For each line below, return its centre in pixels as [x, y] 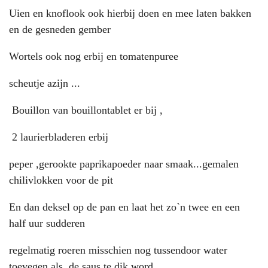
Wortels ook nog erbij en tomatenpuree [94, 56]
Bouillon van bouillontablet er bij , [86, 110]
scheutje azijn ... [45, 83]
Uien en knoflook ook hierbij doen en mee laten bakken [130, 13]
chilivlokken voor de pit [61, 180]
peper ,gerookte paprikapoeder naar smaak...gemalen [124, 164]
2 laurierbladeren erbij [60, 137]
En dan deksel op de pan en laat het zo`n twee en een [124, 207]
